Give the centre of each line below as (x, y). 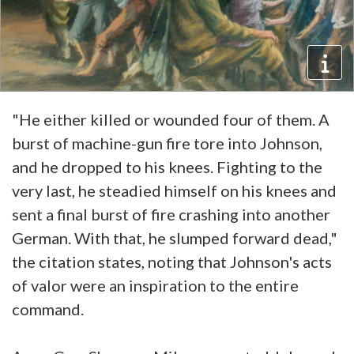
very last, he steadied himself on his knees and (174, 191)
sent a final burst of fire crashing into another (171, 215)
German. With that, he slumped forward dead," (175, 238)
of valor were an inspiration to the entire (155, 286)
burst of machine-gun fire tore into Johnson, (167, 143)
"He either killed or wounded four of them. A (171, 120)
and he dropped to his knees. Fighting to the (167, 167)
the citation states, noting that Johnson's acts (172, 262)
